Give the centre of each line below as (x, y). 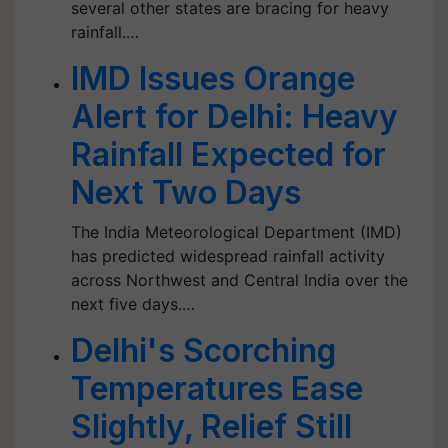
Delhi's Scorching (203, 350)
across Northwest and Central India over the (239, 280)
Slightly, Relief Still (211, 426)
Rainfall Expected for (228, 154)
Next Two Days (186, 192)
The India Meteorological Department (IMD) (236, 232)
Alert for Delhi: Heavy (234, 116)
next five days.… (133, 304)
